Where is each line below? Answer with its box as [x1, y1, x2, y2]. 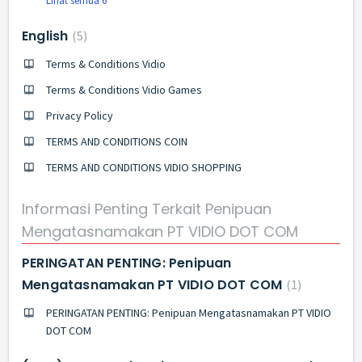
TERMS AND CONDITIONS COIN [46, 134, 187, 149]
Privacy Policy [46, 108, 113, 123]
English [22, 27, 72, 45]
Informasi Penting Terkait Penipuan [22, 198, 271, 219]
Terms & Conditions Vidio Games [46, 82, 202, 97]
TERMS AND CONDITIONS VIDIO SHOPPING [46, 160, 242, 175]
